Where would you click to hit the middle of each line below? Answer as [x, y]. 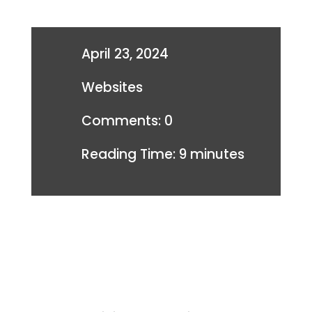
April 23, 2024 [125, 54]
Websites [112, 87]
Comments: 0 [127, 121]
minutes [217, 154]
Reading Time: [128, 154]
